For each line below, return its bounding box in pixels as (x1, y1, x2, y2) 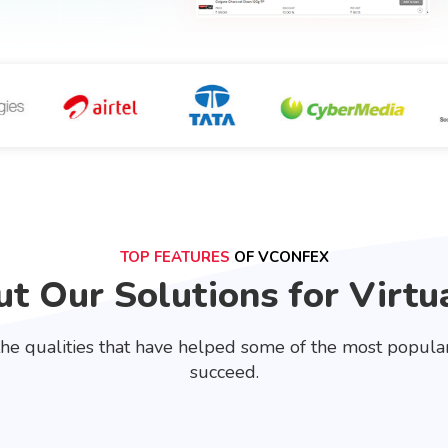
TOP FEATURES (119, 247, 230, 267)
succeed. (189, 360, 259, 384)
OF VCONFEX (229, 247, 329, 267)
